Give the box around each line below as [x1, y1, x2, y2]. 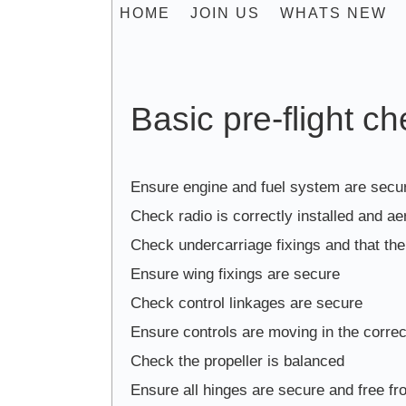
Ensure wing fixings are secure [130, 266, 340, 284]
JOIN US [189, 5, 260, 22]
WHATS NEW [279, 5, 387, 22]
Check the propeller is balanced [130, 353, 344, 371]
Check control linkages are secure [130, 295, 362, 313]
